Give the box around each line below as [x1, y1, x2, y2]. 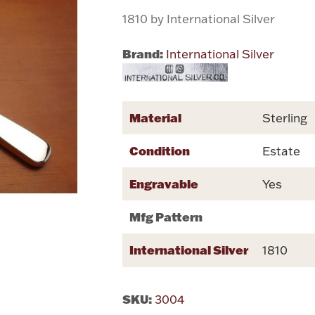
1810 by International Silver [122, 11, 276, 26]
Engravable [129, 175, 199, 191]
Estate [262, 143, 301, 158]
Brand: [122, 45, 164, 61]
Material [129, 109, 182, 125]
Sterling [262, 110, 308, 125]
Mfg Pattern [129, 208, 203, 224]
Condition [129, 142, 191, 158]
